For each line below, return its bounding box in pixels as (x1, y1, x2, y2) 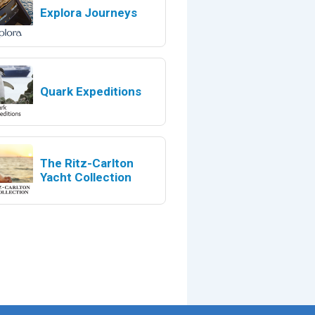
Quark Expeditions (39, 84, 141, 98)
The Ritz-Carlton (39, 156, 134, 170)
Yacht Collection (39, 170, 131, 184)
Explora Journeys (39, 6, 137, 20)
